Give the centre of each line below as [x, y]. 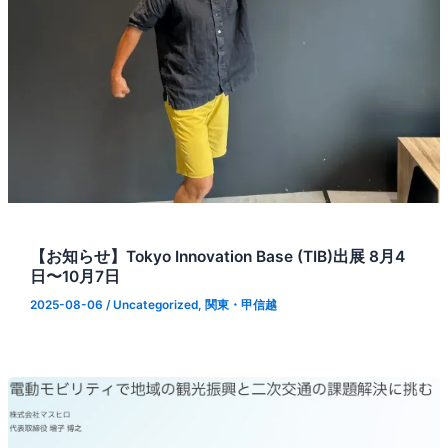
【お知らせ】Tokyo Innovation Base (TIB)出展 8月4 [217, 256]
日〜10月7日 [74, 276]
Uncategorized [155, 305]
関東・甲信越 [240, 305]
